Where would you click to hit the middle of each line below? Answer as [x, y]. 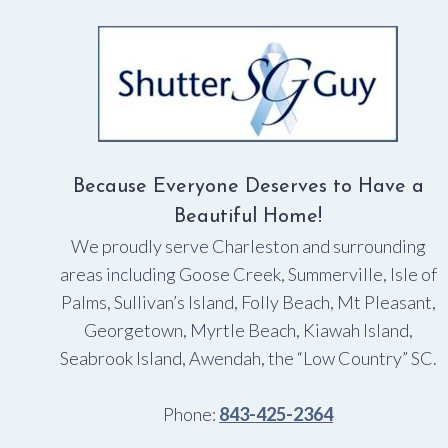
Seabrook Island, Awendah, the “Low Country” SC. [248, 357]
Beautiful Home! [248, 216]
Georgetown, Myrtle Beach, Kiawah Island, [248, 329]
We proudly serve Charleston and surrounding [248, 245]
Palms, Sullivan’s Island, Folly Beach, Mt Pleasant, [248, 301]
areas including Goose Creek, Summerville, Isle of [248, 273]
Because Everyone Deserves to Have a [248, 186]
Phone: [191, 413]
